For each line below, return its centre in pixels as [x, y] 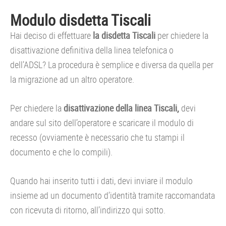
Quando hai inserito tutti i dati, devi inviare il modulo [101, 180]
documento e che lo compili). [61, 152]
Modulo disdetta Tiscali [80, 20]
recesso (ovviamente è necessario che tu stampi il [97, 137]
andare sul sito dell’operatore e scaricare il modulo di [102, 122]
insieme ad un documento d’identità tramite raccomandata [112, 195]
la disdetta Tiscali [123, 35]
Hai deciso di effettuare [50, 35]
